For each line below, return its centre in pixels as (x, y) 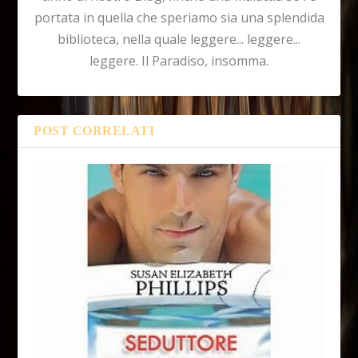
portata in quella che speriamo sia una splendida (179, 17)
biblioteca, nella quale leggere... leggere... (179, 39)
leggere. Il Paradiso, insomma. (179, 60)
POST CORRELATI (94, 130)
